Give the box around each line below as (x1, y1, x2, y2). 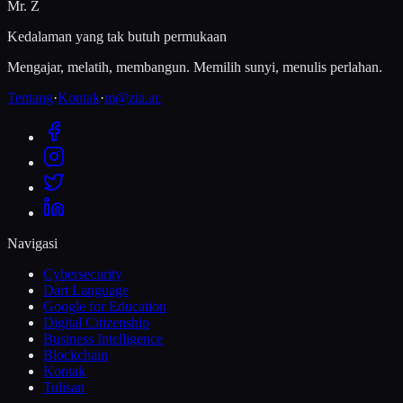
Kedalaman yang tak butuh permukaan (7, 28, 227, 44)
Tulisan (43, 379, 85, 395)
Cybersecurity (43, 265, 122, 282)
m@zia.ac (104, 89, 161, 105)
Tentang (7, 89, 53, 105)
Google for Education (43, 298, 166, 314)
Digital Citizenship (43, 314, 149, 330)
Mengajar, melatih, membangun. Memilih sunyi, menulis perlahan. (7, 58, 382, 75)
